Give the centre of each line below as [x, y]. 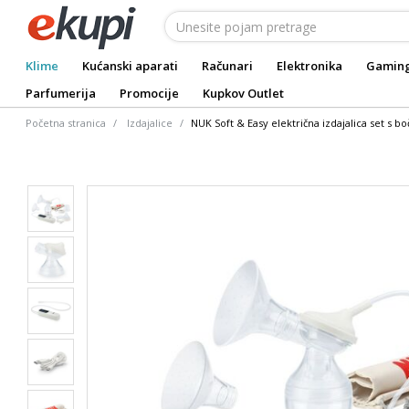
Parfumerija [61, 93]
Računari [227, 66]
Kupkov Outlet [243, 93]
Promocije [149, 93]
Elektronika [309, 66]
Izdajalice [150, 123]
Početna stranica [66, 123]
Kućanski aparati [130, 66]
